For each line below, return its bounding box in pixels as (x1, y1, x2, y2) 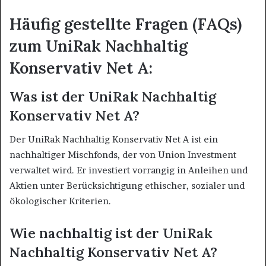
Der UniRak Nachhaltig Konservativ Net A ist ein (9, 134, 218, 145)
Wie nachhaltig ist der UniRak (9, 224, 213, 242)
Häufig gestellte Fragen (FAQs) (9, 14, 242, 34)
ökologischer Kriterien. (9, 195, 111, 207)
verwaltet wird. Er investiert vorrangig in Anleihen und (9, 164, 248, 176)
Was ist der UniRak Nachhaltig (9, 87, 216, 105)
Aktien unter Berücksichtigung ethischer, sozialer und (9, 180, 245, 192)
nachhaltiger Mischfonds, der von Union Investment (9, 149, 236, 161)
